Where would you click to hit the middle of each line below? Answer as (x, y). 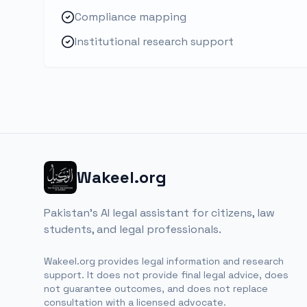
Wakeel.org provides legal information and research (164, 261)
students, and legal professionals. (133, 229)
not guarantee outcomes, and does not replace (156, 288)
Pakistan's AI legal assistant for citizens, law (159, 213)
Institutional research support (154, 41)
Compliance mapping (131, 17)
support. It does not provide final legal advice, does (166, 275)
